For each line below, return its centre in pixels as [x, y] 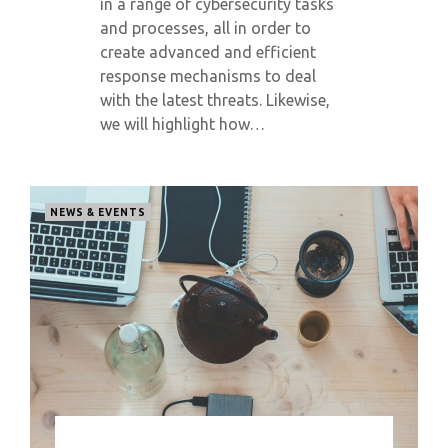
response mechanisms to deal [208, 76]
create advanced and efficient [208, 52]
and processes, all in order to [205, 28]
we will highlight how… [182, 124]
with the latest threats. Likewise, [215, 100]
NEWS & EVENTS [98, 212]
